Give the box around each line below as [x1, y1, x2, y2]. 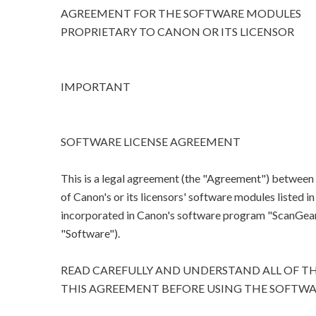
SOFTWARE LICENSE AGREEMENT [60, 135, 241, 149]
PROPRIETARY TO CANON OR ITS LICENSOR [60, 25, 294, 39]
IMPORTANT [60, 80, 130, 94]
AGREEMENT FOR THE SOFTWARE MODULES [60, 6, 301, 20]
